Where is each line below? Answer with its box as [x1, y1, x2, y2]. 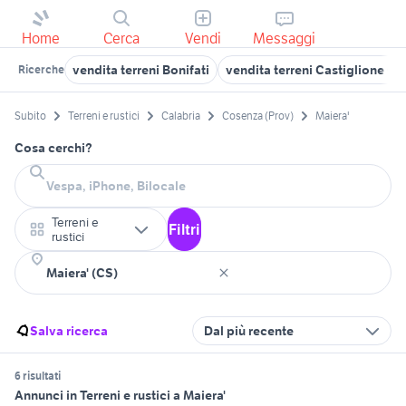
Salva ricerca [30, 323, 108, 340]
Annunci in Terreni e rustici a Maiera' [14, 387, 226, 404]
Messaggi [253, 29, 316, 47]
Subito [14, 109, 46, 123]
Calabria [161, 109, 200, 123]
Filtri [169, 220, 200, 239]
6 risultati [14, 369, 61, 383]
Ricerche [18, 63, 64, 76]
